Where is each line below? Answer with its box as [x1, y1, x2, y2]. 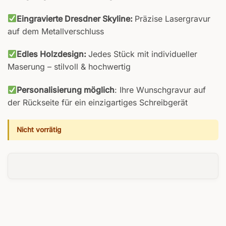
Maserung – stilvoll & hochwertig [8, 62, 131, 72]
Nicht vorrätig [17, 125, 61, 134]
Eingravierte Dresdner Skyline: [17, 13, 135, 24]
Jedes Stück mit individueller [88, 49, 198, 60]
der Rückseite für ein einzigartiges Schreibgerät [8, 97, 188, 108]
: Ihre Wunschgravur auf [115, 85, 206, 95]
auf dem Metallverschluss [8, 26, 104, 36]
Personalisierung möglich [17, 85, 115, 95]
